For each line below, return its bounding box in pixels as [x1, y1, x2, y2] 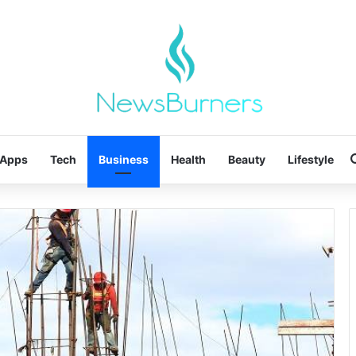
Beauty [227, 152, 265, 166]
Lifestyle [287, 152, 334, 166]
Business [98, 152, 149, 166]
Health [170, 152, 206, 166]
